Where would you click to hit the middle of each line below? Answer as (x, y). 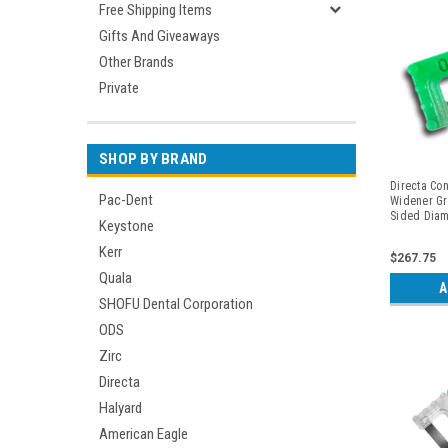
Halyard (120, 408)
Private (119, 88)
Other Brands (136, 62)
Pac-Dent (126, 200)
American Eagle (143, 434)
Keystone (126, 226)
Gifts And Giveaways (159, 36)
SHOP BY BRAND (153, 159)
